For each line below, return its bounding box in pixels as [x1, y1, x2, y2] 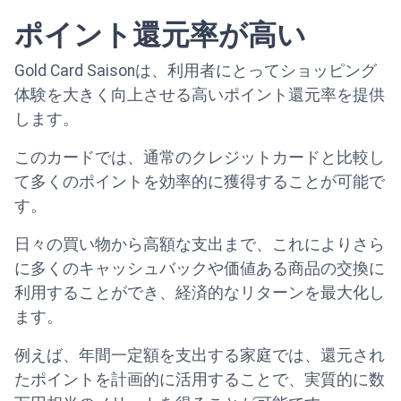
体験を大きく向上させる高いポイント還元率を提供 [14, 86, 385, 105]
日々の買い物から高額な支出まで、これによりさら [14, 235, 385, 254]
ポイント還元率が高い [14, 18, 306, 53]
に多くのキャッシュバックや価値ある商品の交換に [14, 260, 385, 278]
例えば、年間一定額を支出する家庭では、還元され [14, 346, 385, 365]
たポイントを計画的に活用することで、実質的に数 [14, 371, 385, 389]
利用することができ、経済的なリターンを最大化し [14, 284, 385, 303]
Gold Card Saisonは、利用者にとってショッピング [14, 62, 377, 81]
